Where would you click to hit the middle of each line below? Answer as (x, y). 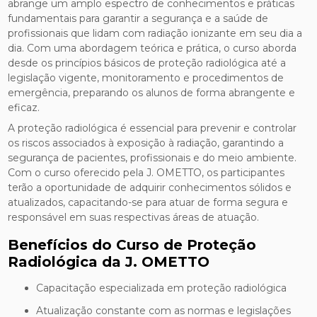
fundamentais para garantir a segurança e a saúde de (138, 19)
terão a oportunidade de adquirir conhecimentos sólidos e (150, 188)
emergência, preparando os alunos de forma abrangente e (152, 93)
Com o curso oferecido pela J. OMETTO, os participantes (146, 173)
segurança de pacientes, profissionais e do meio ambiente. (152, 158)
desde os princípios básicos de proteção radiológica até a (147, 63)
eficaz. (24, 108)
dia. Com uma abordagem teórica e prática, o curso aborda (152, 48)
